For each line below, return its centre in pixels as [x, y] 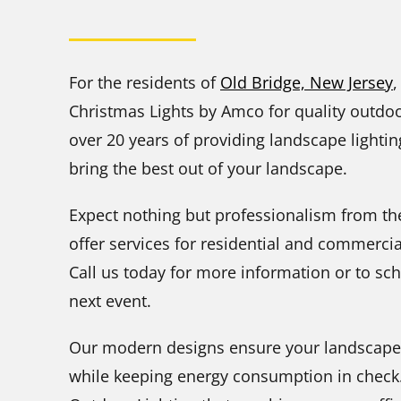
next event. [110, 301]
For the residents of [145, 83]
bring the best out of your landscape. [208, 169]
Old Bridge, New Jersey [307, 83]
